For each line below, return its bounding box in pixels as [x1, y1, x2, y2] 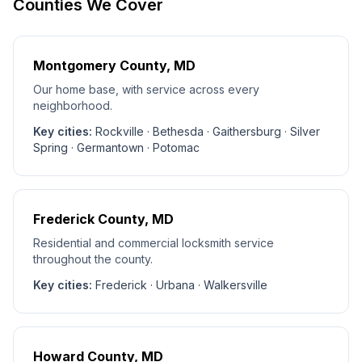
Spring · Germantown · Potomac [33, 141, 200, 154]
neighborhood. [33, 99, 112, 112]
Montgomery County [33, 57, 166, 74]
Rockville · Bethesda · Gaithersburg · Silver [95, 124, 320, 138]
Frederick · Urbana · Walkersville [95, 278, 267, 292]
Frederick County [33, 211, 145, 227]
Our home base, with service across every [33, 82, 259, 96]
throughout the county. [33, 252, 153, 266]
